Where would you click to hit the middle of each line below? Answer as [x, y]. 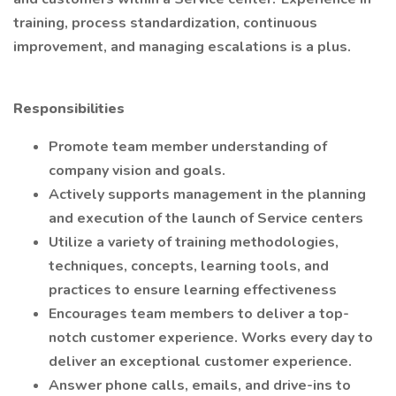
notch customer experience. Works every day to [211, 338]
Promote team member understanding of [188, 147]
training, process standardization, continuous [165, 23]
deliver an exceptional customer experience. [200, 362]
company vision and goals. [139, 171]
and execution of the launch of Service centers [208, 218]
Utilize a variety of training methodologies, [194, 242]
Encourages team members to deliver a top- [199, 314]
